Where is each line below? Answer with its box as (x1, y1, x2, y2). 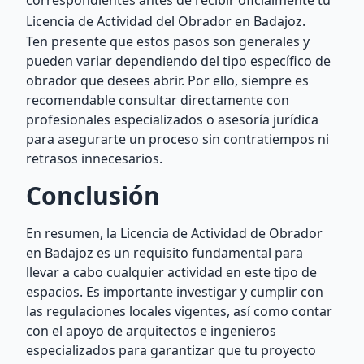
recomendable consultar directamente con (26, 91, 289, 109)
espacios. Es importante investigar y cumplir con (26, 283, 323, 301)
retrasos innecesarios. (26, 149, 162, 167)
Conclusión (26, 179, 160, 212)
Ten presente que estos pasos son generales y (26, 32, 310, 50)
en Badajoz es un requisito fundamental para (26, 244, 303, 262)
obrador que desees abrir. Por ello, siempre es (26, 71, 309, 89)
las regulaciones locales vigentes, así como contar (26, 302, 332, 320)
